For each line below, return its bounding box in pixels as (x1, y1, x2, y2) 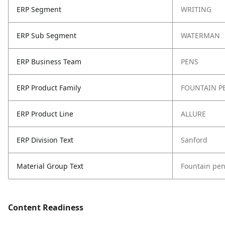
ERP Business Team (17, 57, 81, 66)
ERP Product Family (17, 83, 81, 92)
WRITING (181, 5, 211, 14)
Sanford (181, 135, 207, 145)
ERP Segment (17, 5, 61, 14)
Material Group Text (17, 161, 83, 171)
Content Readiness (8, 202, 83, 213)
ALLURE (181, 109, 206, 119)
